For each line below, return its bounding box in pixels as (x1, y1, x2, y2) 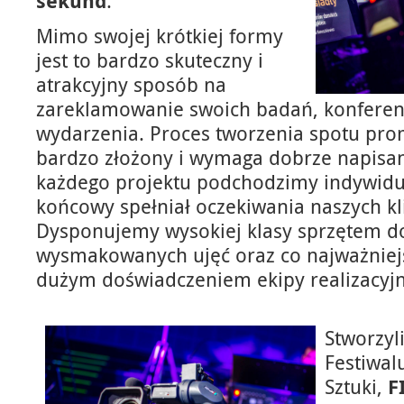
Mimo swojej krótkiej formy (36, 22, 283, 49)
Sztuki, (325, 373, 388, 400)
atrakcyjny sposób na (36, 70, 226, 97)
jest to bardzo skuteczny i (36, 46, 263, 73)
